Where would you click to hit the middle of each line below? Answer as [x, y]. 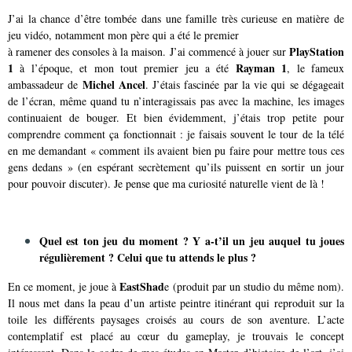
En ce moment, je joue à [64, 286]
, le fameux [316, 68]
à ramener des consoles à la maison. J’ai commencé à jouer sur [148, 51]
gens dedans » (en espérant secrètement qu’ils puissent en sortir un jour [176, 167]
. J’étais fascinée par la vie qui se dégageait [245, 84]
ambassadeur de [45, 84]
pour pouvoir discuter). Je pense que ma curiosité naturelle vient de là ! [166, 183]
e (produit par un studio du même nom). [255, 286]
